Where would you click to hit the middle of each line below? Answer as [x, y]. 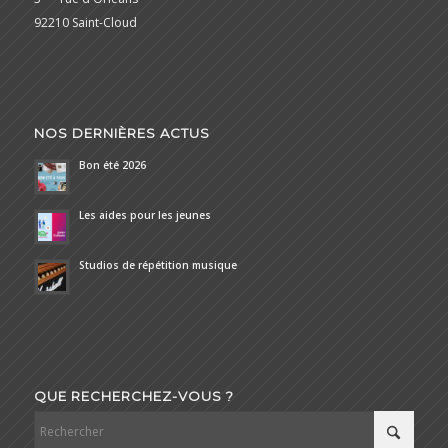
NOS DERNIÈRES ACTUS [121, 132]
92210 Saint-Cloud [85, 22]
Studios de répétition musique [157, 264]
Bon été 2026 [112, 164]
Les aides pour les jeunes [144, 214]
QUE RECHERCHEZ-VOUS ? [133, 396]
